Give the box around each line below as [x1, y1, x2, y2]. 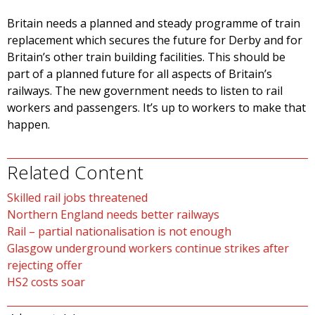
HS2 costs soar [7, 274, 85, 290]
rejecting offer [7, 257, 82, 274]
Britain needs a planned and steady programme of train [7, 15, 300, 32]
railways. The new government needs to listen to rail [7, 83, 283, 99]
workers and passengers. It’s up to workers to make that [7, 100, 306, 116]
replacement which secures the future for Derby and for [7, 32, 302, 49]
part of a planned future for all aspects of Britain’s [7, 66, 272, 82]
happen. [7, 117, 50, 133]
